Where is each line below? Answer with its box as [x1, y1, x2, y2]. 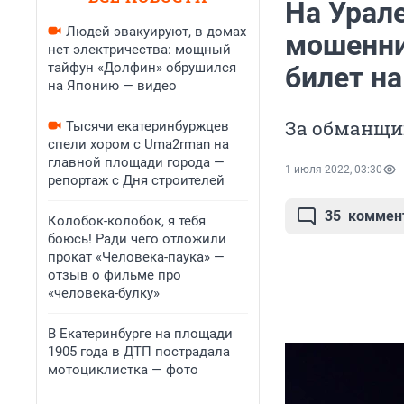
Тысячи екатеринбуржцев [66, 118, 229, 134]
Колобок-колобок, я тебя [48, 213, 206, 229]
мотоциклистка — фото [48, 362, 198, 378]
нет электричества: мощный [48, 41, 231, 58]
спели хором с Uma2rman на [48, 136, 229, 152]
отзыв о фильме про [48, 267, 181, 283]
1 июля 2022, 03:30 [285, 163, 382, 177]
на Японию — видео [48, 78, 177, 94]
